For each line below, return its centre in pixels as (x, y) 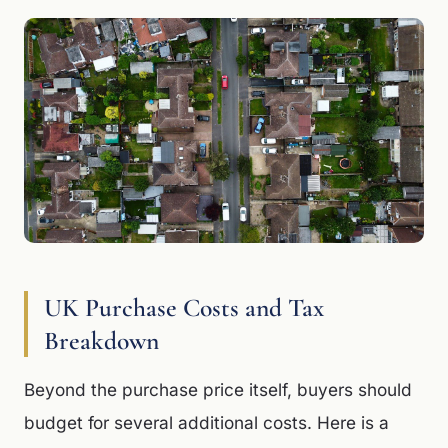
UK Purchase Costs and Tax (184, 307)
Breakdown (101, 340)
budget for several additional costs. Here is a (206, 422)
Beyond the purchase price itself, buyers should (218, 389)
